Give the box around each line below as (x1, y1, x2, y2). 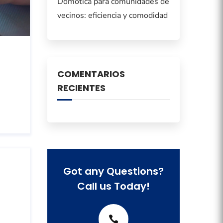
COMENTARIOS (57, 68, 125, 81)
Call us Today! (77, 179, 150, 194)
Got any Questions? (63, 164, 164, 179)
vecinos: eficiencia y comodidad (57, 10, 168, 21)
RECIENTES (57, 82, 106, 95)
